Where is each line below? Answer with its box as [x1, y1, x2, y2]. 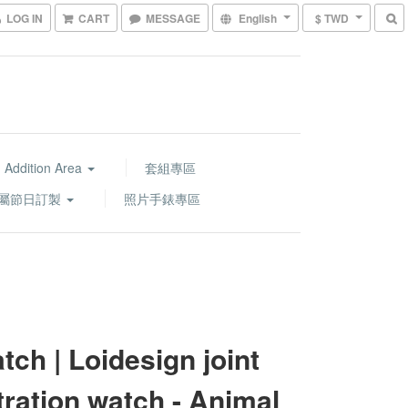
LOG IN [6, 10, 43, 26]
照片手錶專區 [124, 189, 200, 208]
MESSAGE [146, 10, 200, 26]
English [239, 10, 277, 26]
